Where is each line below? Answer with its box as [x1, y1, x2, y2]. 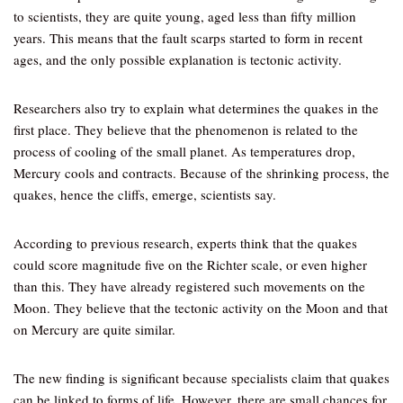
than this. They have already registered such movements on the [13, 277, 365, 295]
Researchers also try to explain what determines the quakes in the [13, 99, 379, 117]
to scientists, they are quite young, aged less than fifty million [13, 7, 356, 25]
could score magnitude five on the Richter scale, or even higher [13, 255, 367, 273]
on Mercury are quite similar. [13, 320, 175, 338]
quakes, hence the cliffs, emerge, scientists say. [13, 185, 276, 203]
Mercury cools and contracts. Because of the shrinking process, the [13, 164, 390, 182]
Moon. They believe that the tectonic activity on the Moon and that [13, 299, 388, 317]
